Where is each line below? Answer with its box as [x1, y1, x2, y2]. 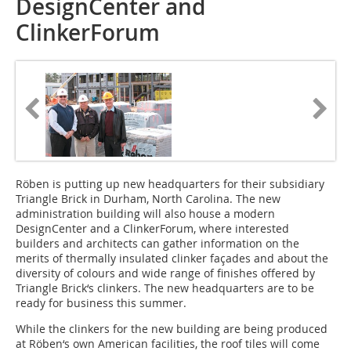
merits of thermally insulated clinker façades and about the [16, 251, 328, 266]
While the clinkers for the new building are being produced [16, 321, 327, 337]
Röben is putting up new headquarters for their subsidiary [16, 176, 324, 192]
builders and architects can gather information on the [16, 236, 299, 251]
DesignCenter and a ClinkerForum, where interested [16, 221, 289, 237]
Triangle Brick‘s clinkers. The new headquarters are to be [16, 280, 314, 296]
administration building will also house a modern [16, 206, 275, 222]
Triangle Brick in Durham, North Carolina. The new [16, 191, 280, 207]
